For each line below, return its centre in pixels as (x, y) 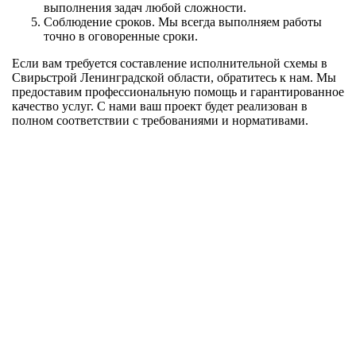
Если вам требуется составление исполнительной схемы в (170, 64)
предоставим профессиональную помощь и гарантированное (178, 92)
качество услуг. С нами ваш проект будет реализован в (160, 106)
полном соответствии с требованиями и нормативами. (160, 121)
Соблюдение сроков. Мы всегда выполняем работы (183, 22)
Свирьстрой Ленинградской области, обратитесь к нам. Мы (174, 78)
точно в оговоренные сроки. (121, 37)
